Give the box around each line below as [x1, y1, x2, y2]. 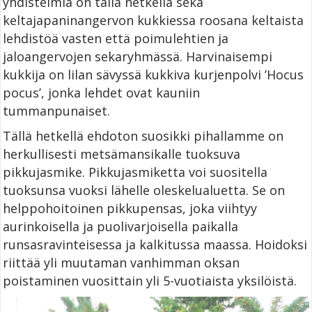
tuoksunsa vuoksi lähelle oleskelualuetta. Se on [3, 181, 285, 198]
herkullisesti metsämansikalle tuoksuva [3, 145, 240, 162]
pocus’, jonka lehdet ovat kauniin [3, 84, 200, 101]
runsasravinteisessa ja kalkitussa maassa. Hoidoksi [3, 235, 307, 253]
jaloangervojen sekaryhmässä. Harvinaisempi [3, 47, 272, 65]
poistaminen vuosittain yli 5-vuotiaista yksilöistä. [3, 272, 297, 289]
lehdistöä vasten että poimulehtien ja [3, 29, 228, 47]
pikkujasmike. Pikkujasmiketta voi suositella [3, 163, 267, 180]
